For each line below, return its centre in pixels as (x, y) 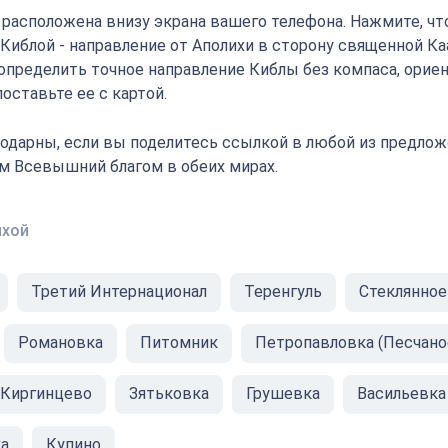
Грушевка (283, 393)
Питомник (179, 342)
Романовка (60, 342)
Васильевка (401, 393)
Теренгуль (283, 291)
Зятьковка (169, 393)
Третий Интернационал (119, 291)
